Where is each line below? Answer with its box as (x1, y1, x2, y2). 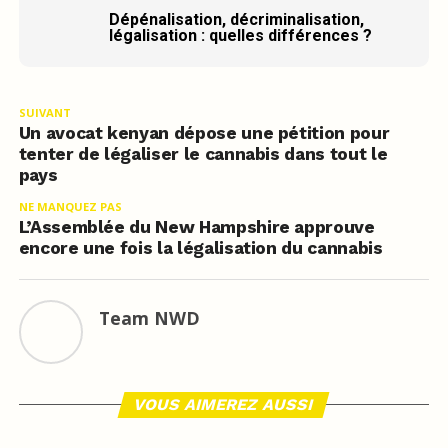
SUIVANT (18, 105, 71, 121)
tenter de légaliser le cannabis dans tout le (18, 144, 388, 165)
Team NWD (98, 306, 200, 331)
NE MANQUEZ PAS (18, 199, 122, 215)
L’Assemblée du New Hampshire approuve (18, 217, 375, 238)
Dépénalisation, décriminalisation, (108, 10, 364, 30)
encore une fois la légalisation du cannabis (18, 238, 383, 259)
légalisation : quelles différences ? (108, 26, 372, 46)
